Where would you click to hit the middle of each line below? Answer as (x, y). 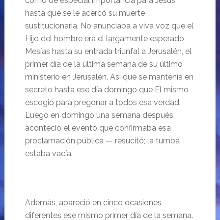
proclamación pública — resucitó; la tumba (102, 141)
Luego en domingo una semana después (99, 115)
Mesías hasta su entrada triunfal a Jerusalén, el (108, 51)
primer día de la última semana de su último (104, 64)
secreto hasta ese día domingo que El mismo (107, 90)
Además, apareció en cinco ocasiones (93, 203)
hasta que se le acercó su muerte (85, 13)
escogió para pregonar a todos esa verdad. (103, 102)
